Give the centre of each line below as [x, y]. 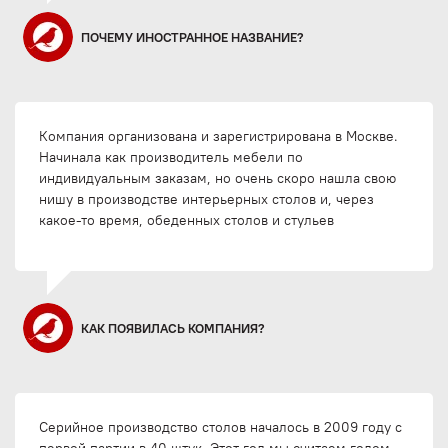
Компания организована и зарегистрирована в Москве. [218, 136]
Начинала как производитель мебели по [171, 157]
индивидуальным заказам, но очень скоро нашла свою [217, 178]
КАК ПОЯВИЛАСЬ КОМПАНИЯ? [173, 327]
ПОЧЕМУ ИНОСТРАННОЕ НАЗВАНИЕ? [192, 36]
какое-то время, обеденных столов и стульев [186, 220]
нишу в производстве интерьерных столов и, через [206, 199]
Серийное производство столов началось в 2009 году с [220, 427]
